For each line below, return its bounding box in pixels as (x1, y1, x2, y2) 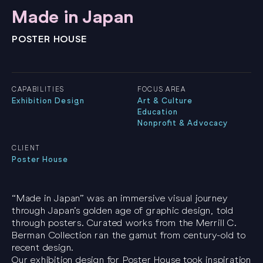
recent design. (12, 242, 74, 254)
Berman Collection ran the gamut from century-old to (12, 230, 246, 241)
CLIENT (12, 144, 41, 153)
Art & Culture (137, 96, 193, 106)
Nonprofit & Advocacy (137, 119, 228, 128)
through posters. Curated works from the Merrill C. (12, 217, 237, 229)
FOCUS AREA (137, 86, 186, 94)
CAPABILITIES (12, 86, 65, 94)
